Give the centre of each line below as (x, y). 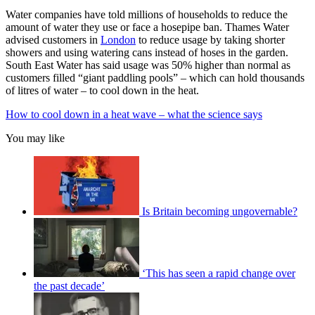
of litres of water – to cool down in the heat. (102, 90)
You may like (35, 138)
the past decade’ (69, 285)
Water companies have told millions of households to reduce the (147, 14)
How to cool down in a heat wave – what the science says (134, 114)
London (118, 39)
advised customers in (53, 39)
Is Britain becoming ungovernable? (220, 211)
